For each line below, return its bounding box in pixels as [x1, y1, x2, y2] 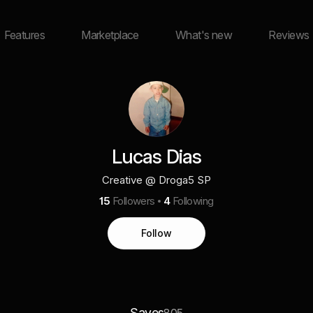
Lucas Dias [111, 145, 202, 168]
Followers [112, 194, 155, 208]
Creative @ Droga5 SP [102, 173, 211, 187]
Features [3, 28, 45, 42]
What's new [175, 28, 233, 42]
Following [172, 194, 214, 208]
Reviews [268, 28, 310, 42]
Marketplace [81, 28, 139, 42]
